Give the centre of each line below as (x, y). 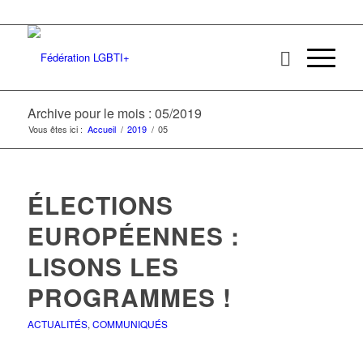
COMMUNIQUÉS (130, 324)
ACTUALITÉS (57, 324)
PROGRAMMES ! (129, 297)
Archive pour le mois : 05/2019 (114, 113)
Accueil (101, 129)
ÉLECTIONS (100, 205)
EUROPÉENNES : (133, 235)
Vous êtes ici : (55, 129)
